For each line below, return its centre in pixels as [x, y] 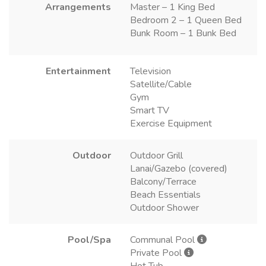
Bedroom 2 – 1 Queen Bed [186, 20]
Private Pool [157, 253]
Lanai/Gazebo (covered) [179, 169]
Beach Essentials [165, 195]
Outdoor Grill [156, 156]
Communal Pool [164, 240]
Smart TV [150, 111]
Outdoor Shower [164, 208]
